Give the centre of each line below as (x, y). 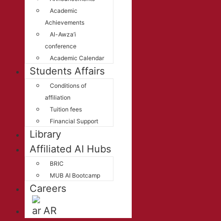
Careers (48, 188)
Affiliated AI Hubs (70, 149)
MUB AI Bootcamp (75, 175)
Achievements (65, 22)
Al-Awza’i (63, 34)
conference (61, 46)
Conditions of (68, 86)
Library (45, 134)
